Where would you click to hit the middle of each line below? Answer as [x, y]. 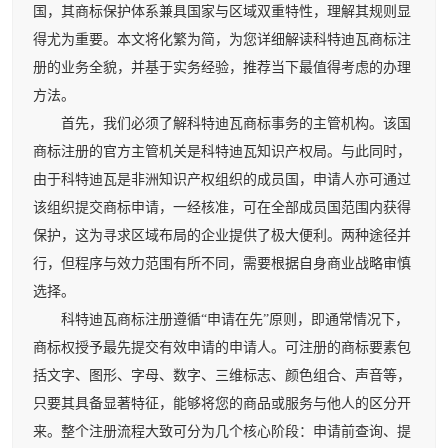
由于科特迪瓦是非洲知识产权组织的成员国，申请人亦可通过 [222, 179]
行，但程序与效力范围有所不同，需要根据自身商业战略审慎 [222, 263]
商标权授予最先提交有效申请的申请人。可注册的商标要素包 [222, 347]
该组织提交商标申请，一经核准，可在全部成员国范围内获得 [222, 207]
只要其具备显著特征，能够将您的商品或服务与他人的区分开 [222, 403]
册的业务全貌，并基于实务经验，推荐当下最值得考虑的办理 [222, 67]
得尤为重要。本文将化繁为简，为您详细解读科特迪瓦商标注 [222, 39]
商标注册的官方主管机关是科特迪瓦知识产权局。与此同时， [222, 151]
